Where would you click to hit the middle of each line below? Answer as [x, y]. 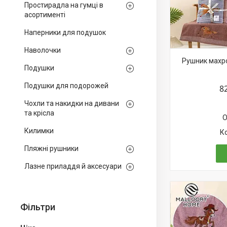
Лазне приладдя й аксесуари [73, 166]
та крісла [39, 113]
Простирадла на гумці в [64, 5]
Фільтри [38, 207]
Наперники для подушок [65, 32]
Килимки [39, 131]
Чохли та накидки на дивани [72, 103]
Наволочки [43, 50]
